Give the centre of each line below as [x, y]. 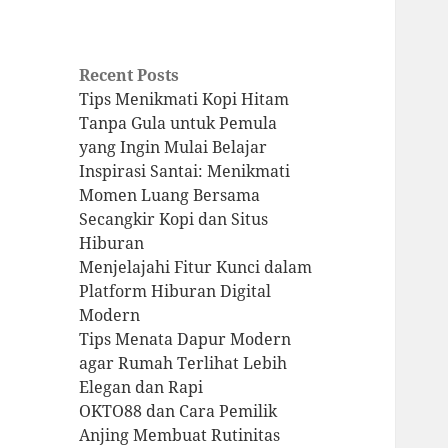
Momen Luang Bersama [170, 195]
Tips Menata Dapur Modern [185, 339]
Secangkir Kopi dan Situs [174, 219]
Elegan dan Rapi [141, 387]
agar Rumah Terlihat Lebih [183, 363]
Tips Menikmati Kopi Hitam [184, 99]
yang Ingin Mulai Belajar [173, 147]
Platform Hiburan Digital [175, 291]
